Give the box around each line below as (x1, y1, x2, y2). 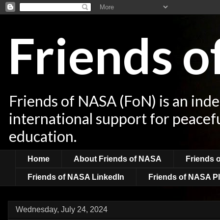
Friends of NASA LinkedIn (27, 172, 124, 181)
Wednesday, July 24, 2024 (16, 205, 108, 214)
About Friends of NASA (74, 154, 162, 163)
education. (9, 127, 77, 145)
